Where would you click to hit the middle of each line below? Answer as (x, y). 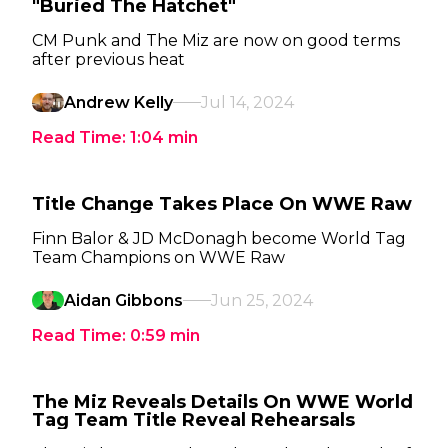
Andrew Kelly (118, 102)
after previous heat (108, 59)
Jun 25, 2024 (262, 300)
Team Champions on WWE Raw (158, 257)
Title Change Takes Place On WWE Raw (222, 204)
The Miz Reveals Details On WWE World (222, 402)
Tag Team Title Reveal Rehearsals (193, 420)
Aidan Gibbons (123, 300)
